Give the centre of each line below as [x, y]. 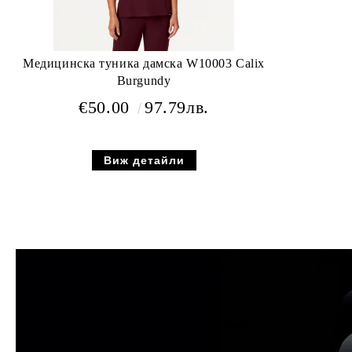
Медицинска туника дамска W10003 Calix [144, 63]
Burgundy [144, 80]
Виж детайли [144, 160]
